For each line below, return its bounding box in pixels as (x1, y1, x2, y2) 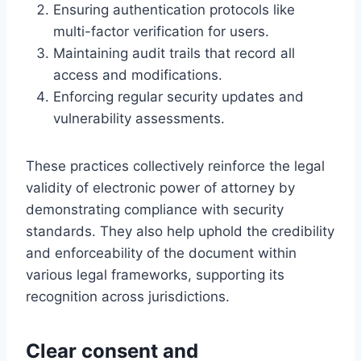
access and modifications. (53, 66, 222, 83)
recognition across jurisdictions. (26, 288, 230, 305)
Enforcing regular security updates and (53, 88, 304, 105)
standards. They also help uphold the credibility (26, 222, 334, 239)
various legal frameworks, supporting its (26, 266, 284, 283)
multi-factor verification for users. (53, 23, 269, 39)
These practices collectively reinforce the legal (26, 157, 325, 174)
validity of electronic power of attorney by (26, 179, 295, 196)
